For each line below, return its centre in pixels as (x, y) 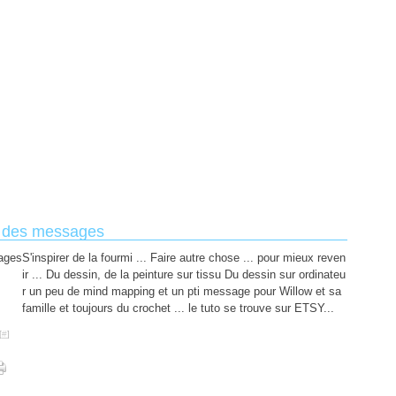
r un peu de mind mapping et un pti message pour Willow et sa (182, 291)
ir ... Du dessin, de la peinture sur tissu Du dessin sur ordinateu (184, 274)
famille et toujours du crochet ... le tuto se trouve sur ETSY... (178, 308)
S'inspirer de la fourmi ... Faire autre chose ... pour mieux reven (184, 258)
